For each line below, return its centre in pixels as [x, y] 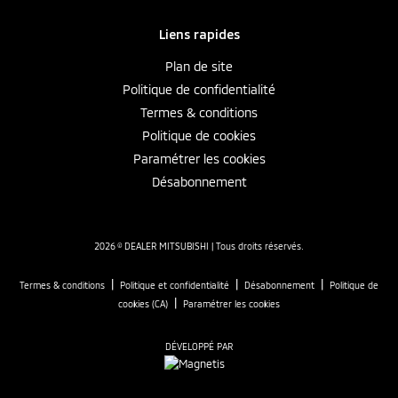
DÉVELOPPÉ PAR [199, 346]
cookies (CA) [143, 303]
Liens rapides [199, 34]
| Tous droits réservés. [256, 246]
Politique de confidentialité [199, 89]
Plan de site [199, 66]
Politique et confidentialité [175, 285]
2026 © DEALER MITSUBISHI [151, 246]
